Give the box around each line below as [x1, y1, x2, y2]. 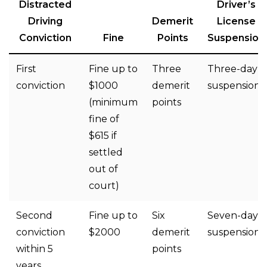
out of [89, 163, 118, 175]
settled [89, 147, 123, 159]
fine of [89, 113, 119, 125]
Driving [28, 15, 63, 27]
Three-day [207, 63, 257, 75]
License [216, 15, 256, 27]
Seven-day [207, 210, 258, 222]
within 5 [16, 243, 53, 255]
